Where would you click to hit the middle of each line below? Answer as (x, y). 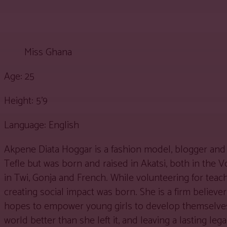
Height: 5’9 (26, 101)
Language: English (42, 125)
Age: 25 (19, 77)
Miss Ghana (48, 52)
